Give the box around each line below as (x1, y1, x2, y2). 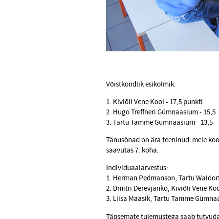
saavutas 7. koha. (106, 146, 160, 155)
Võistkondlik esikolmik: (106, 80, 176, 89)
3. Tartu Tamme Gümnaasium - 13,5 (106, 118, 213, 128)
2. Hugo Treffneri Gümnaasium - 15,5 (106, 108, 217, 117)
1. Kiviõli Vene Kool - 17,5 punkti (106, 97, 203, 107)
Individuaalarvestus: (106, 163, 168, 173)
